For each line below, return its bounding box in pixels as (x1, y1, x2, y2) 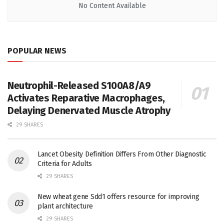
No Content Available (78, 1, 146, 10)
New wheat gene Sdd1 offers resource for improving (37, 192, 199, 201)
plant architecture (37, 202, 93, 210)
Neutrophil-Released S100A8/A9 (7, 79, 151, 91)
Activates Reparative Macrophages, (7, 92, 165, 104)
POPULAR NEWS (7, 46, 66, 55)
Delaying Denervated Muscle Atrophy (7, 104, 170, 116)
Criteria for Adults (37, 159, 92, 168)
